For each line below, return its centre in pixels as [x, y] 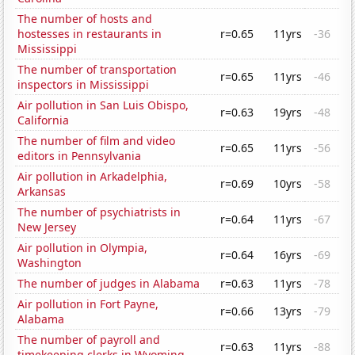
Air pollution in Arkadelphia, [93, 177]
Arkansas [42, 192]
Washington [50, 263]
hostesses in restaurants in [90, 34]
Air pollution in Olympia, [83, 248]
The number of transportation [97, 70]
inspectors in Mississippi [84, 85]
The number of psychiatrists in [99, 212]
